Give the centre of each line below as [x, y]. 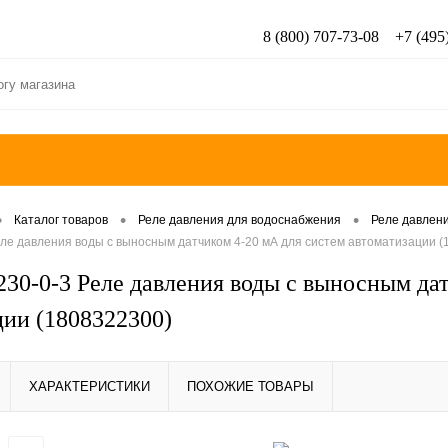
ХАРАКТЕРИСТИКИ [89, 386]
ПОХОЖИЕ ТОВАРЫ [250, 386]
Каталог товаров [61, 220]
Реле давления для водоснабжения [239, 220]
